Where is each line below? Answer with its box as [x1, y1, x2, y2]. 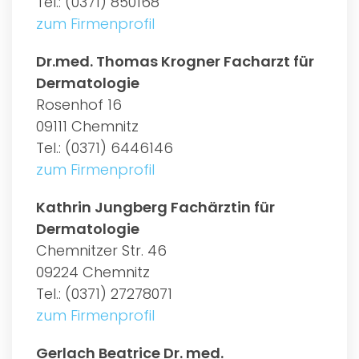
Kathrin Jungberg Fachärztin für [36, 196, 275, 217]
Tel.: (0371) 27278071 [36, 283, 172, 304]
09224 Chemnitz [36, 261, 150, 282]
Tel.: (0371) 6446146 [36, 137, 173, 158]
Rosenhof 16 [36, 94, 122, 115]
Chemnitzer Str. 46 [36, 240, 167, 260]
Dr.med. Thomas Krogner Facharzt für [36, 50, 314, 71]
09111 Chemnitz [36, 115, 139, 136]
